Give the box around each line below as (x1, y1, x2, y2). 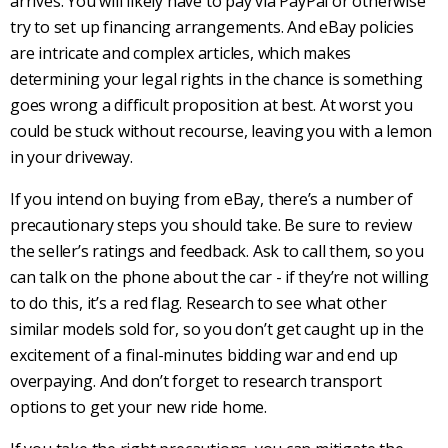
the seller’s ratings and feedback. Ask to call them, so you (10, 240, 424, 263)
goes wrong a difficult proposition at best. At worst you (10, 94, 413, 117)
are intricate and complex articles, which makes (10, 42, 352, 65)
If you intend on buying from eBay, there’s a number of (10, 188, 413, 211)
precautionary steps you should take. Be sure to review (10, 214, 412, 237)
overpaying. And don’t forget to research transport (10, 370, 382, 393)
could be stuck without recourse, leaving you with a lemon (10, 120, 433, 143)
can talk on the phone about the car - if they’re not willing (10, 266, 429, 289)
